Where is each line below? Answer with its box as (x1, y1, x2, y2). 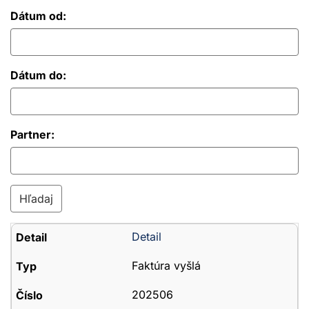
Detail (131, 230, 161, 243)
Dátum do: (10, 68, 66, 82)
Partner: (10, 128, 54, 141)
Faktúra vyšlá (131, 259, 201, 272)
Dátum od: (10, 9, 66, 23)
